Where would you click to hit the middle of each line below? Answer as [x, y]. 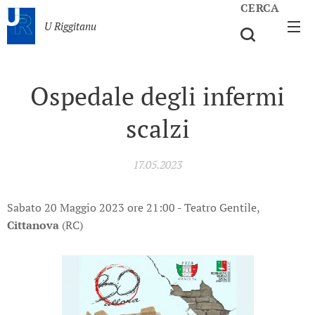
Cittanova [33, 225]
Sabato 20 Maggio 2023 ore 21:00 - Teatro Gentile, [133, 207]
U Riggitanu [70, 26]
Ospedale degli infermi [157, 96]
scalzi [157, 128]
